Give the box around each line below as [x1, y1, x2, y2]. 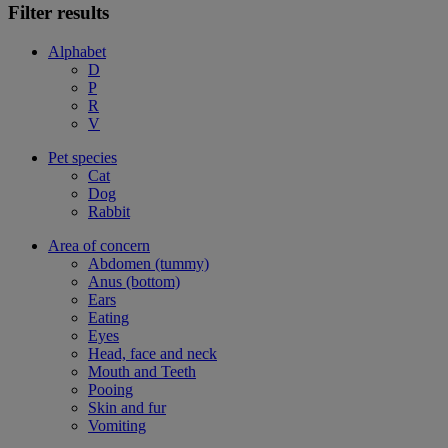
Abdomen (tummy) [88, 254, 209, 272]
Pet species [48, 148, 117, 166]
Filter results [8, 2, 109, 24]
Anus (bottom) [88, 272, 180, 290]
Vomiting [88, 416, 146, 434]
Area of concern [48, 236, 150, 254]
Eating [88, 308, 129, 326]
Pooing [88, 380, 133, 398]
